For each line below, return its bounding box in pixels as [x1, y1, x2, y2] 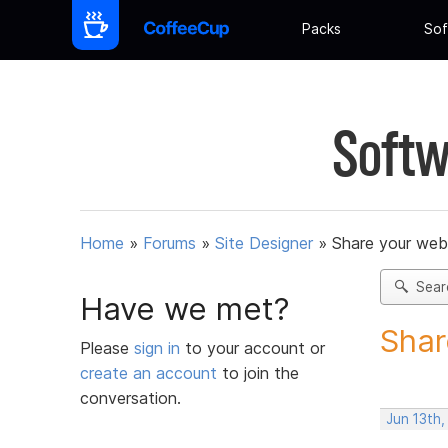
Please [80, 337, 134, 358]
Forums [143, 233, 196, 254]
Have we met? [80, 289, 290, 328]
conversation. [80, 387, 181, 408]
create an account [80, 362, 217, 383]
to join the [217, 362, 299, 383]
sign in [134, 337, 185, 358]
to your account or [185, 337, 325, 358]
